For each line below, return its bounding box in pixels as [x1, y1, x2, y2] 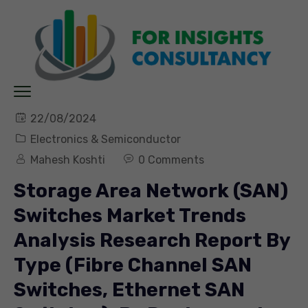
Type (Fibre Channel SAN [14, 254, 252, 277]
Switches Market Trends [14, 204, 246, 228]
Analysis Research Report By [14, 229, 290, 252]
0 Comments [138, 153, 204, 167]
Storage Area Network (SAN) [14, 179, 288, 203]
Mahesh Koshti [30, 153, 105, 167]
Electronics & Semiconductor [30, 133, 181, 146]
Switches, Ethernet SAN [14, 278, 245, 302]
